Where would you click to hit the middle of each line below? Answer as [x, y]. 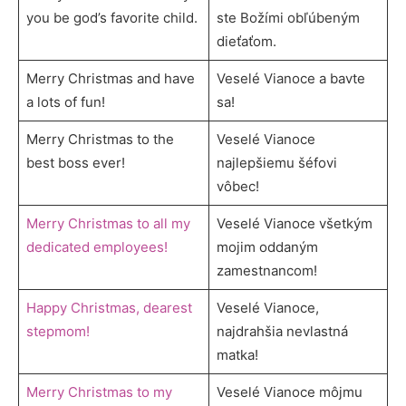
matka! [237, 354]
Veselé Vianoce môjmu [289, 391]
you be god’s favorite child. [111, 17]
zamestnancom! [266, 270]
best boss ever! [75, 162]
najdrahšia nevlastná [282, 331]
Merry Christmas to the [100, 139]
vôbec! [237, 186]
